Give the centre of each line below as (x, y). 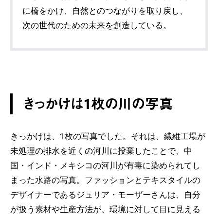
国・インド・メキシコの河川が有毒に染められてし (105, 165)
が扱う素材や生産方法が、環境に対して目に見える (105, 209)
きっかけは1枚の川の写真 (98, 103)
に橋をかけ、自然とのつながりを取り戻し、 (105, 10)
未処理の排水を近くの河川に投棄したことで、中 (101, 151)
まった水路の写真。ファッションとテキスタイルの (105, 180)
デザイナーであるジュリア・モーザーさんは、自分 (105, 194)
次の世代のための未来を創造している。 (97, 25)
